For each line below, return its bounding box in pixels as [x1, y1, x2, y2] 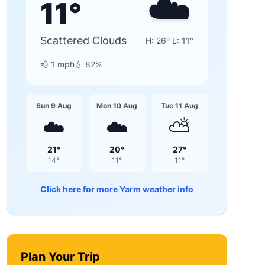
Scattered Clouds [40, 34, 127, 47]
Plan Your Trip [20, 250, 100, 264]
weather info [140, 184, 193, 194]
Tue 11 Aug [161, 101, 199, 110]
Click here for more [40, 184, 119, 194]
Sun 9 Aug [35, 101, 72, 110]
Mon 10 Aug [96, 101, 137, 110]
